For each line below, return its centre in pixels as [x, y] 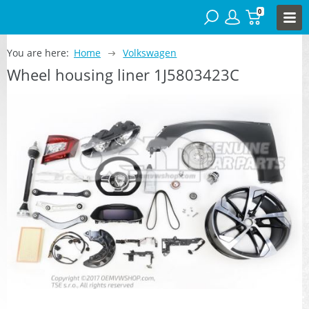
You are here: [38, 52]
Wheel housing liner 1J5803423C [123, 74]
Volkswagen [150, 52]
